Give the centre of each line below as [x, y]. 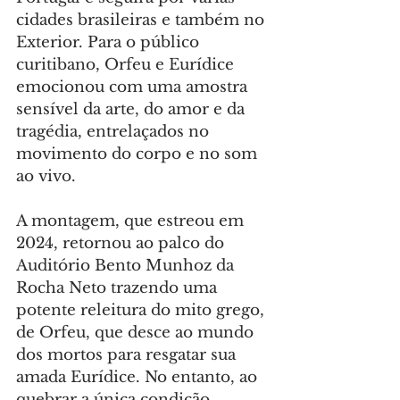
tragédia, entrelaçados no [115, 132]
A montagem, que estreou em [132, 221]
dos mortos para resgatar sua [128, 355]
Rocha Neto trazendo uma [119, 288]
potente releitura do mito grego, [142, 311]
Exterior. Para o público [110, 43]
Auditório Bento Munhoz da [127, 266]
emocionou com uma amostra [134, 87]
